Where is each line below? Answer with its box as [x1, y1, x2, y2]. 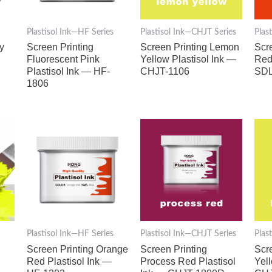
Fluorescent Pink [26, 54, 100, 65]
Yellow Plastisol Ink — [140, 54, 237, 65]
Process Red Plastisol [140, 256, 236, 267]
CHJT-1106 [140, 66, 190, 77]
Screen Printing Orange [26, 243, 128, 254]
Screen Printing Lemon [140, 42, 240, 53]
